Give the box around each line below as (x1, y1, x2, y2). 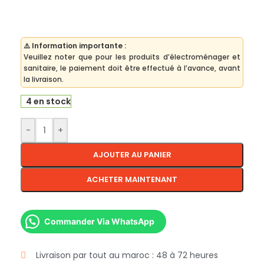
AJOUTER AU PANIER (93, 149, 171, 161)
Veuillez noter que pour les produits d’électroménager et (24, 52, 240, 62)
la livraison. (24, 74, 64, 85)
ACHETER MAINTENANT (87, 174, 177, 186)
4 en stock (25, 95, 71, 108)
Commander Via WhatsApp (44, 216, 154, 227)
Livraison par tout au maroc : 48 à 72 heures (35, 249, 218, 262)
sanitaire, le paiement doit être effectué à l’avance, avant (24, 63, 240, 74)
